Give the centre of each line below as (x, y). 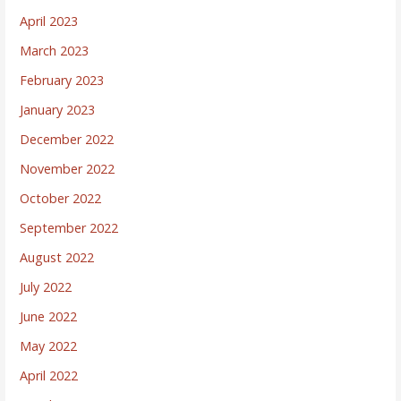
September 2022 (69, 227)
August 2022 (57, 257)
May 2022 (49, 346)
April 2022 (49, 375)
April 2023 (49, 21)
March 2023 (55, 50)
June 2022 (49, 316)
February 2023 (62, 80)
